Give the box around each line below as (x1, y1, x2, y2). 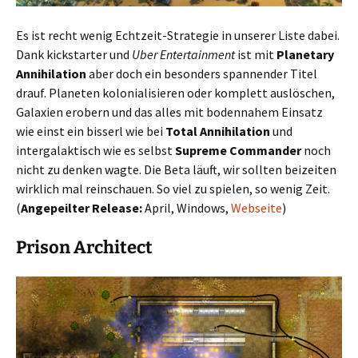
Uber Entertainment (132, 46, 235, 62)
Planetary (276, 46, 334, 62)
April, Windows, (142, 199, 231, 216)
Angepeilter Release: (21, 199, 142, 216)
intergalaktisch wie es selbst (16, 141, 175, 158)
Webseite (231, 199, 282, 216)
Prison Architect (16, 236, 153, 258)
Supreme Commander (175, 141, 301, 158)
